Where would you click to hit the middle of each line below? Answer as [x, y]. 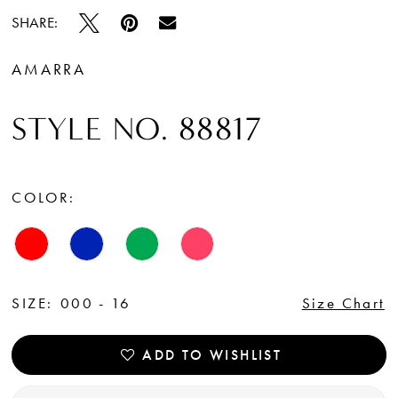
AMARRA [49, 68]
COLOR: [44, 198]
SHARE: [35, 23]
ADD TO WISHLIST [212, 355]
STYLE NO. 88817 [137, 128]
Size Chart [343, 303]
